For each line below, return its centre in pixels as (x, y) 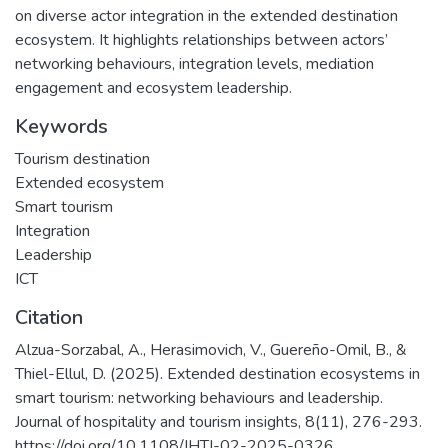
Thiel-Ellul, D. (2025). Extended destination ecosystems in (217, 373)
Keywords (61, 126)
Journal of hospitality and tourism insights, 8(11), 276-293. (218, 421)
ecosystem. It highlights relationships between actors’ (201, 39)
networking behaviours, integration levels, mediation (194, 63)
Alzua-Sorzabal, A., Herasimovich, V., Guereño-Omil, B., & (211, 349)
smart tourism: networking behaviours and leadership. (199, 397)
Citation (49, 317)
